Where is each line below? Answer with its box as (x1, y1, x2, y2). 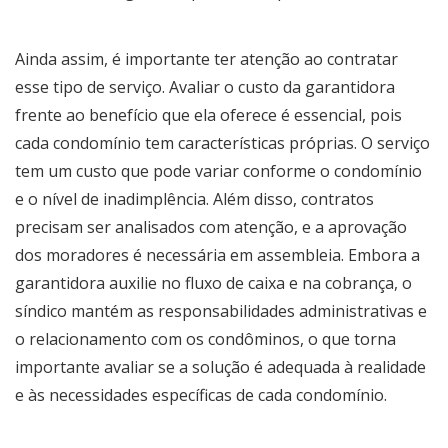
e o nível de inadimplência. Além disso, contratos (15, 187, 374, 210)
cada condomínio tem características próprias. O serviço (15, 131, 430, 154)
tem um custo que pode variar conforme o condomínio (15, 159, 422, 182)
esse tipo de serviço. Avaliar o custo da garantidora (15, 75, 395, 98)
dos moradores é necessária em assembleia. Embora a (15, 243, 420, 266)
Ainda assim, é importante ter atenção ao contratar (15, 47, 398, 70)
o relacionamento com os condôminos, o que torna (15, 327, 396, 350)
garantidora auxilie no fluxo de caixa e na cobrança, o (15, 271, 412, 294)
